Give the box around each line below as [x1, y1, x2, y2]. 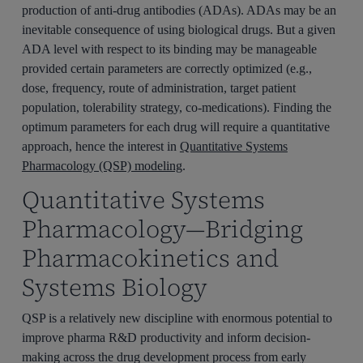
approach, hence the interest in [21, 139, 180, 153]
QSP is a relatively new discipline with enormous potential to [21, 311, 332, 326]
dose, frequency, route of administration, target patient [21, 80, 296, 95]
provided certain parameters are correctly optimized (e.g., [21, 61, 312, 75]
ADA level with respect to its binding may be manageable [21, 41, 317, 56]
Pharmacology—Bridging [21, 212, 303, 246]
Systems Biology [21, 271, 207, 305]
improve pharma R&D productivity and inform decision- [21, 331, 310, 345]
